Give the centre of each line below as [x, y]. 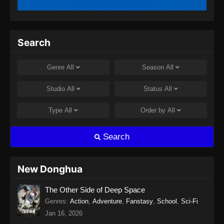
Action [79, 201]
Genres [55, 201]
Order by [154, 110]
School [167, 201]
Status [154, 89]
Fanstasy [139, 201]
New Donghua [50, 169]
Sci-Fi [189, 201]
